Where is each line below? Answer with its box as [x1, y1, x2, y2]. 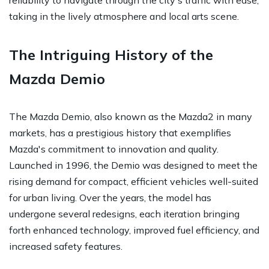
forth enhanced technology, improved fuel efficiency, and [9, 223, 259, 236]
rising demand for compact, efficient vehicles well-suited [9, 175, 258, 187]
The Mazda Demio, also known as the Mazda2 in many [9, 110, 252, 122]
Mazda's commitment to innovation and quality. [9, 142, 219, 155]
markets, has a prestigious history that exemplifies [9, 126, 231, 139]
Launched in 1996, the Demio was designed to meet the [9, 159, 258, 171]
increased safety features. [9, 240, 122, 252]
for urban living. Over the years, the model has [9, 191, 211, 204]
